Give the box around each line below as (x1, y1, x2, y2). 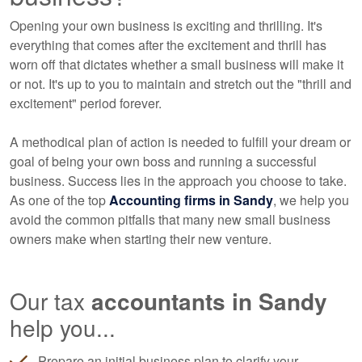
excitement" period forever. (10, 94, 162, 112)
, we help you (273, 191, 349, 209)
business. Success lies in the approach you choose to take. (10, 171, 347, 190)
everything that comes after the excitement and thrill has (10, 36, 326, 54)
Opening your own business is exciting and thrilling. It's (10, 16, 322, 35)
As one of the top (10, 191, 109, 209)
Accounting (109, 191, 181, 209)
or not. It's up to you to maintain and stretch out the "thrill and (10, 74, 351, 93)
